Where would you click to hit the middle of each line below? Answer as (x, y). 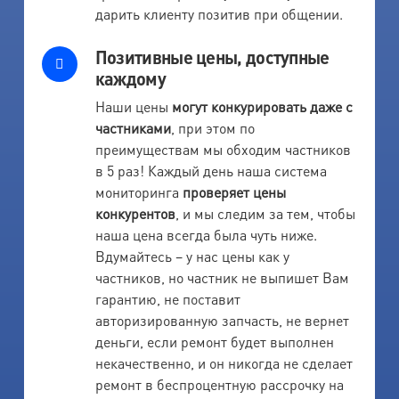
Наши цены (133, 106)
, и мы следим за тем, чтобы (265, 213)
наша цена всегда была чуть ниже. (206, 234)
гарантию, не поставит (167, 298)
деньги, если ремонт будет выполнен (214, 341)
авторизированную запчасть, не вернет (222, 320)
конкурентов (135, 213)
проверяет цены (234, 191)
